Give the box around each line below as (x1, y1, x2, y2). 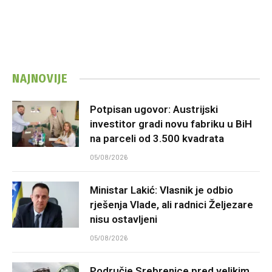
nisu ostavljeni (90, 213, 157, 226)
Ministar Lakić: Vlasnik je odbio (90, 184, 233, 197)
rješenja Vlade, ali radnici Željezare (90, 199, 253, 211)
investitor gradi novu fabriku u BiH (90, 118, 252, 131)
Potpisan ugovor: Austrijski (90, 103, 218, 116)
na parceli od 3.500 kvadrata (90, 132, 224, 145)
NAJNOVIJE (12, 71, 68, 86)
